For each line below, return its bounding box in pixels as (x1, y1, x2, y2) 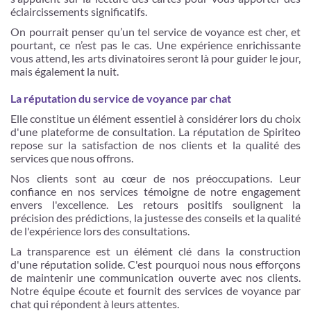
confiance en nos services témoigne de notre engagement (10, 184, 301, 198)
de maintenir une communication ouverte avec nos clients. (10, 270, 301, 284)
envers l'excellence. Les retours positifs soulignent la (10, 197, 301, 211)
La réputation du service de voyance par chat (10, 91, 231, 105)
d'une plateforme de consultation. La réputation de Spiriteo (10, 124, 301, 138)
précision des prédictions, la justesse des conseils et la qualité (10, 210, 301, 224)
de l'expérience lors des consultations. (10, 224, 190, 237)
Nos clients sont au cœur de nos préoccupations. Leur (10, 171, 301, 185)
